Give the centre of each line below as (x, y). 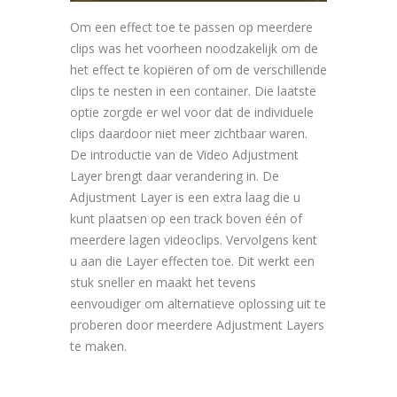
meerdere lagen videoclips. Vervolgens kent (194, 240)
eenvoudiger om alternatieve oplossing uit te (198, 304)
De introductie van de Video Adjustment (184, 155)
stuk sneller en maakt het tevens (163, 283)
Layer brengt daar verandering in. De (175, 176)
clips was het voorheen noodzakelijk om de (194, 49)
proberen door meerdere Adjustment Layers (197, 325)
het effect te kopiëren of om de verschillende (198, 70)
